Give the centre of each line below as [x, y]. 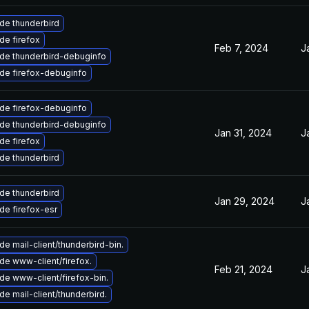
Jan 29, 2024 [245, 201]
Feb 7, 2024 [241, 48]
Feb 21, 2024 [243, 269]
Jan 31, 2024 [243, 133]
